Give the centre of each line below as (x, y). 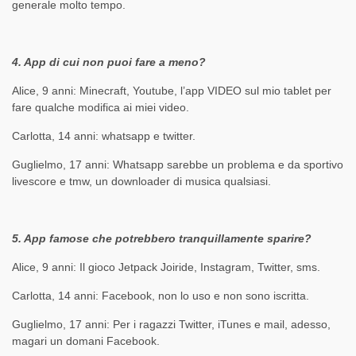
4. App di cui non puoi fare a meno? (109, 62)
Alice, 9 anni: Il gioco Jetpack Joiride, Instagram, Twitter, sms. (166, 267)
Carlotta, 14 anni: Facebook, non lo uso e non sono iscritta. (161, 296)
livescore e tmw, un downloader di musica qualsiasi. (141, 182)
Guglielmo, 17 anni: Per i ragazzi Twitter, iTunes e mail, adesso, (171, 325)
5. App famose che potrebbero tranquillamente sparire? (162, 239)
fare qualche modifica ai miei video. (101, 108)
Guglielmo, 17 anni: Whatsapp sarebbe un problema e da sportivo (178, 165)
